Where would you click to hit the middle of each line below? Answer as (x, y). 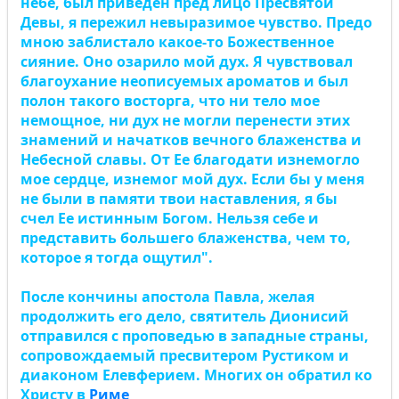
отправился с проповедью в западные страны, (195, 336)
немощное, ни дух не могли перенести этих (185, 120)
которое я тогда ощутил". (117, 257)
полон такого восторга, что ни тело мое (170, 101)
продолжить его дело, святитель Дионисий (185, 316)
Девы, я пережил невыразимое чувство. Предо (196, 22)
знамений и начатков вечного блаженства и (191, 140)
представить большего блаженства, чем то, (186, 238)
